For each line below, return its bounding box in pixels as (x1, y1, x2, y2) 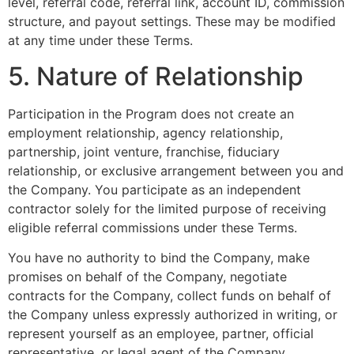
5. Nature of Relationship (8, 60, 303, 92)
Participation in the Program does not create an (8, 105, 294, 122)
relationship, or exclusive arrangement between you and (8, 162, 344, 179)
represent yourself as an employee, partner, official (8, 326, 314, 342)
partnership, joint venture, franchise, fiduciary (8, 143, 280, 160)
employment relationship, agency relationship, (8, 124, 283, 141)
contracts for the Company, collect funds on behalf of (8, 288, 331, 304)
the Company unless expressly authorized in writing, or (8, 307, 337, 323)
